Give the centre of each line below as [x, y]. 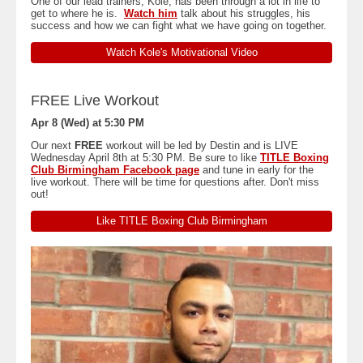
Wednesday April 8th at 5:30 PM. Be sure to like [145, 158]
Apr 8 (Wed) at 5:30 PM [88, 123]
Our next [53, 145]
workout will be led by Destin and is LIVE [201, 145]
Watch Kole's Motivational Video [181, 52]
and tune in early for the [256, 170]
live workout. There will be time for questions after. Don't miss [175, 182]
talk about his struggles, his [244, 13]
